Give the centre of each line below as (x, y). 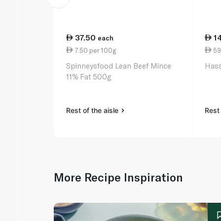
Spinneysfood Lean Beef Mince (119, 66)
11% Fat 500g (89, 77)
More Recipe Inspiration (119, 177)
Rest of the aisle (93, 110)
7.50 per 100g (95, 50)
